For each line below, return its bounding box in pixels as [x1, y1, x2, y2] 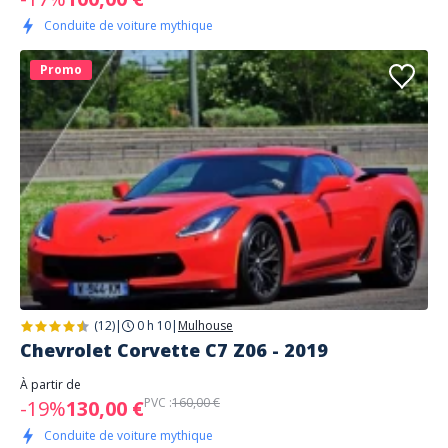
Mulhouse [178, 317, 233, 334]
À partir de [20, 376, 81, 393]
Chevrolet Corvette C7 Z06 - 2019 [20, 338, 328, 362]
